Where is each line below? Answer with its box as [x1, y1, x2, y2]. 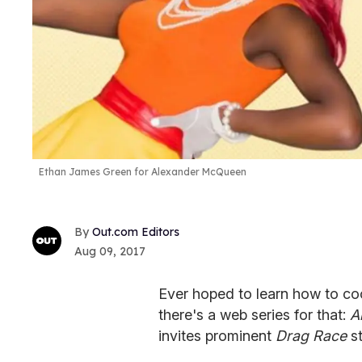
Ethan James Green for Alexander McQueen [39, 166, 246, 179]
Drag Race [276, 326, 351, 344]
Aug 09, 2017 [74, 243, 145, 259]
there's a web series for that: [158, 305, 350, 323]
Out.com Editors [92, 224, 179, 239]
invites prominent [158, 326, 276, 344]
